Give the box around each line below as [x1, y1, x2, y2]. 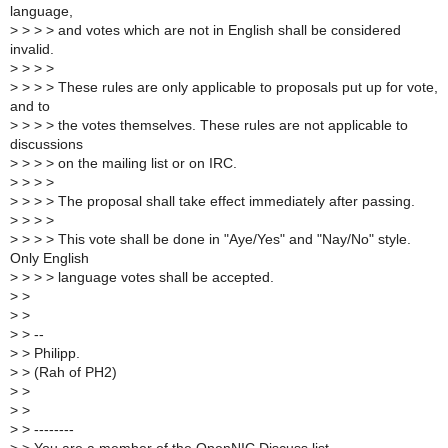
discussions [10, 137, 83, 153]
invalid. [10, 42, 54, 58]
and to [10, 99, 50, 115]
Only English [10, 251, 89, 267]
